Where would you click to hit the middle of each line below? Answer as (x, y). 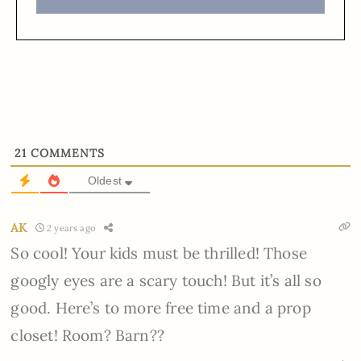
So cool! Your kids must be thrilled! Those (159, 253)
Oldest (105, 181)
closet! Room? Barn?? (88, 336)
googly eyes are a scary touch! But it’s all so (166, 281)
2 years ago (70, 228)
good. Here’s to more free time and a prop (161, 308)
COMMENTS (66, 154)
